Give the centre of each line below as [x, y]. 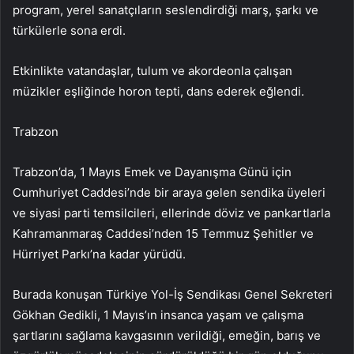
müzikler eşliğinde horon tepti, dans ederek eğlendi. [158, 92]
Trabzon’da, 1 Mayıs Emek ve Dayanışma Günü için [152, 172]
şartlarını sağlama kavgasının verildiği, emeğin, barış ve [167, 336]
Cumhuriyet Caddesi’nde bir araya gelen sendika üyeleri [169, 193]
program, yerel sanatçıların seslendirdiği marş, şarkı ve [166, 10]
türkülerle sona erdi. [69, 31]
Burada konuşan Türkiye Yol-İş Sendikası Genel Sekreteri [173, 295]
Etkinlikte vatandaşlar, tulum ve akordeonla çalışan [153, 71]
